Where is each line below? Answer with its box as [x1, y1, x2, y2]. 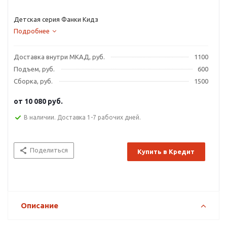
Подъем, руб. [14, 65, 55, 72]
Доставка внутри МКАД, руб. [14, 53, 105, 60]
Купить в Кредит [137, 148, 195, 156]
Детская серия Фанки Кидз [14, 16, 98, 23]
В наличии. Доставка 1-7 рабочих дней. [24, 114, 141, 121]
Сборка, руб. [14, 78, 53, 85]
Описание [21, 201, 58, 210]
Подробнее [14, 27, 50, 34]
